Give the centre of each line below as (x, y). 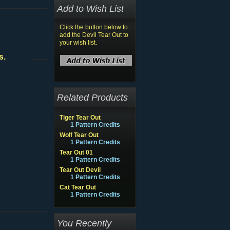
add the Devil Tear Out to (94, 35)
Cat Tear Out (78, 187)
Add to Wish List (90, 8)
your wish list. (78, 43)
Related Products (92, 97)
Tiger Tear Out (80, 118)
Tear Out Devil (80, 170)
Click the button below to (94, 27)
